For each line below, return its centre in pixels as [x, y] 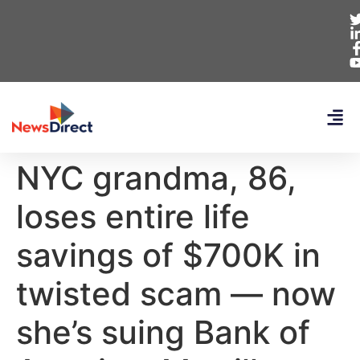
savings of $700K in [168, 255]
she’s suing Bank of [163, 332]
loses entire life [133, 217]
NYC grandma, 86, [156, 178]
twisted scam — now [176, 294]
